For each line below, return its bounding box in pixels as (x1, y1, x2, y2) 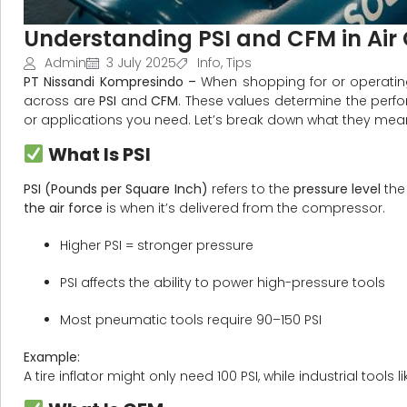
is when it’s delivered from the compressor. (103, 198, 385, 217)
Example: (24, 347, 80, 366)
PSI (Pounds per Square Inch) (24, 179, 208, 198)
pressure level (293, 179, 382, 198)
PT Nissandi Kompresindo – (24, 73, 202, 92)
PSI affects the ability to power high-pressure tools (60, 273, 385, 292)
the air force (24, 198, 103, 217)
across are (24, 92, 100, 111)
